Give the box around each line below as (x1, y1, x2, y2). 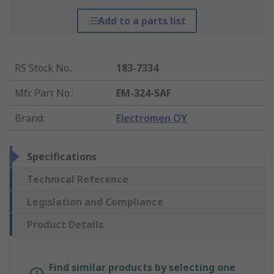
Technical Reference (27, 172, 128, 187)
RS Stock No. (15, 61, 71, 75)
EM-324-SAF (116, 86, 172, 100)
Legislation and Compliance (27, 195, 163, 209)
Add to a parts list (97, 14, 186, 28)
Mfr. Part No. (15, 86, 72, 100)
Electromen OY (116, 111, 188, 125)
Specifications (27, 150, 97, 164)
